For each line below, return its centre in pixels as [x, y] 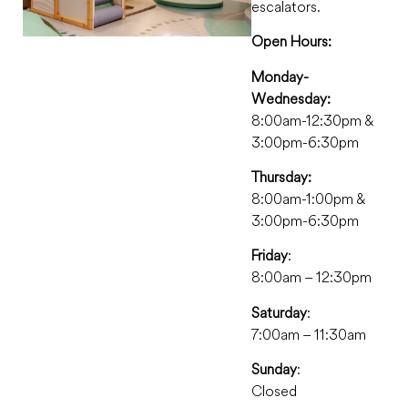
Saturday [280, 312]
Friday [270, 255]
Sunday [275, 369]
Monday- [280, 76]
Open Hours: [292, 41]
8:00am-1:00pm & [308, 198]
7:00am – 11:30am [309, 334]
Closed [275, 391]
